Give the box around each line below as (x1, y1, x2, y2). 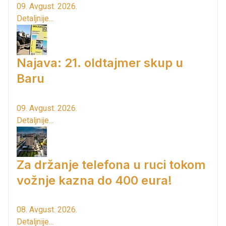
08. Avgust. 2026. (17, 205, 77, 215)
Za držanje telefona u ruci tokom (17, 157, 206, 172)
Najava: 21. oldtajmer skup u (17, 55, 183, 70)
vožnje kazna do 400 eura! (17, 173, 172, 188)
